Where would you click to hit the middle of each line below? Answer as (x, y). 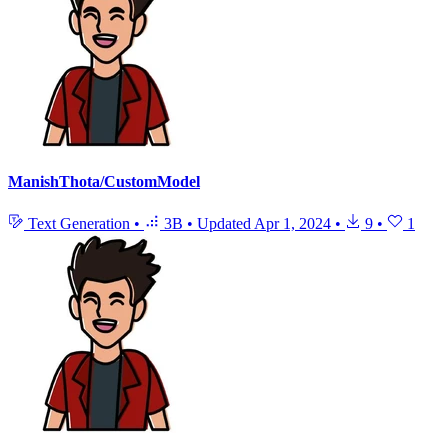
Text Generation (79, 223)
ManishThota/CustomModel (104, 182)
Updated (225, 223)
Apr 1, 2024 (292, 223)
